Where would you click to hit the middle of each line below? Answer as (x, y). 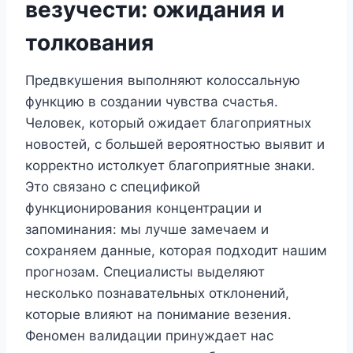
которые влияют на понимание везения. (158, 314)
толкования (89, 42)
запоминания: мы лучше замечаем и (147, 229)
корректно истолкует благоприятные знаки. (170, 165)
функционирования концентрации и (143, 208)
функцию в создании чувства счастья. (152, 101)
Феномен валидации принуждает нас (149, 335)
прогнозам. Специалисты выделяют (145, 271)
